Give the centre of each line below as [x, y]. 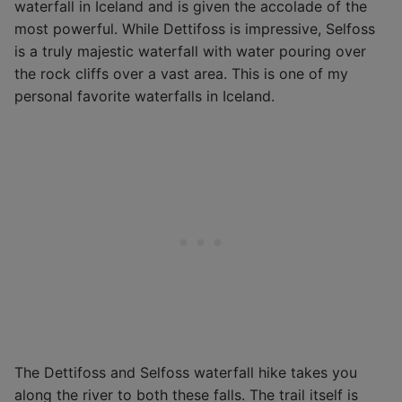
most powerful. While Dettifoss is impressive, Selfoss [195, 29]
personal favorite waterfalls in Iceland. [144, 96]
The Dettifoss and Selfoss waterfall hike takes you [186, 372]
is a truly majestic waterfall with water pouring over [190, 52]
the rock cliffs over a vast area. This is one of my [181, 74]
